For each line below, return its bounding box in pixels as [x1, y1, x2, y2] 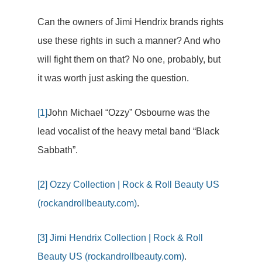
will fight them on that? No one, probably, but [37, 54, 220, 64]
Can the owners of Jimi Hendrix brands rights [37, 17, 223, 27]
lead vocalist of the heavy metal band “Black [37, 126, 219, 136]
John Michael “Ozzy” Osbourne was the [47, 108, 210, 118]
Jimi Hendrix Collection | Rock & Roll [50, 233, 203, 243]
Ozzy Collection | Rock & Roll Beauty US [50, 180, 219, 189]
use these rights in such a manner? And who [37, 36, 220, 46]
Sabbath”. [37, 145, 78, 155]
